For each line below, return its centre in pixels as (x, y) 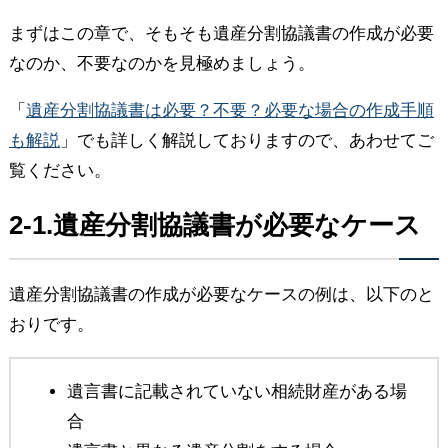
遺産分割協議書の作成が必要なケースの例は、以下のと (221, 294)
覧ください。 (59, 170)
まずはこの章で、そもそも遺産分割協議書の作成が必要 (221, 33)
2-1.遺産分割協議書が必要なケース (214, 224)
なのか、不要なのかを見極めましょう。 (161, 63)
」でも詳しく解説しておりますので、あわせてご (246, 140)
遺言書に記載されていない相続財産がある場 (236, 391)
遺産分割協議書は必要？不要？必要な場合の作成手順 (229, 110)
